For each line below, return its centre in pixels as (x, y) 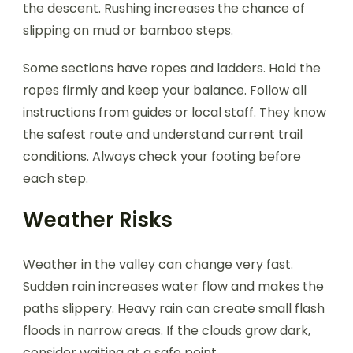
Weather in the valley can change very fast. (158, 264)
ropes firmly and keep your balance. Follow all (165, 90)
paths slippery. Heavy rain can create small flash (174, 308)
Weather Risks (98, 219)
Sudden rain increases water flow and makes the (173, 286)
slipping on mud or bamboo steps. (128, 30)
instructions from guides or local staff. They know (175, 112)
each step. (56, 178)
